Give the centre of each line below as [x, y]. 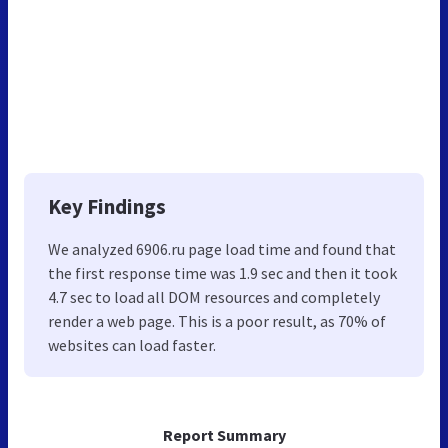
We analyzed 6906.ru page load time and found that [222, 248]
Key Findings [107, 206]
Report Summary [224, 434]
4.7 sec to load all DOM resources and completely [214, 296]
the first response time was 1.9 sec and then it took [222, 272]
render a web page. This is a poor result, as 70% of [217, 320]
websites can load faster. [132, 344]
